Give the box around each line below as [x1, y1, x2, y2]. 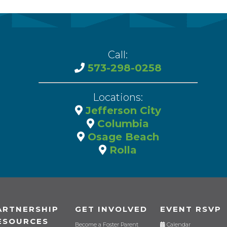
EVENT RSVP [160, 204, 221, 214]
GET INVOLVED [75, 204, 147, 214]
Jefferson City [82, 104, 161, 117]
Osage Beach [84, 131, 159, 143]
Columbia [94, 118, 149, 130]
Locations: [93, 91, 143, 104]
